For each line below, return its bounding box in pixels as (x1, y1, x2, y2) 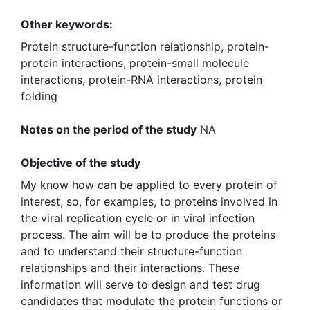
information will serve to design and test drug (21, 277, 260, 291)
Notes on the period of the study (21, 122, 197, 136)
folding (21, 89, 57, 103)
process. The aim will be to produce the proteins (21, 227, 275, 241)
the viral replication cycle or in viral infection (21, 210, 255, 225)
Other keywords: (21, 17, 113, 31)
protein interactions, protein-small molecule (21, 55, 249, 70)
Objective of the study (21, 155, 140, 170)
